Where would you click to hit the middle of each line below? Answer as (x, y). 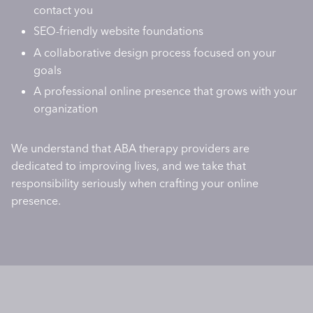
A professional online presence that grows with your (165, 90)
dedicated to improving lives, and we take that (129, 165)
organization (66, 108)
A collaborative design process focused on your (155, 52)
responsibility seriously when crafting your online (135, 183)
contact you (63, 10)
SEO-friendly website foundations (118, 31)
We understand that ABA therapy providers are (130, 148)
